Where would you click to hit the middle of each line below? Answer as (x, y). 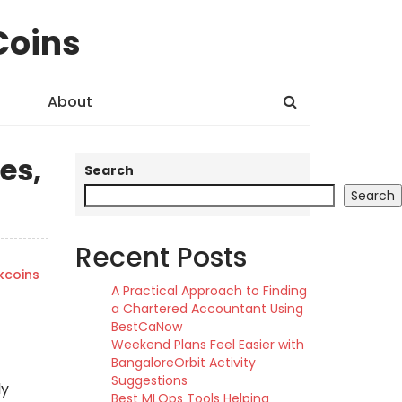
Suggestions (149, 380)
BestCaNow (146, 327)
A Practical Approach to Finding (209, 291)
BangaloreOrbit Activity (183, 363)
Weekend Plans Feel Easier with (207, 345)
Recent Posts (161, 258)
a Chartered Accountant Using (207, 309)
